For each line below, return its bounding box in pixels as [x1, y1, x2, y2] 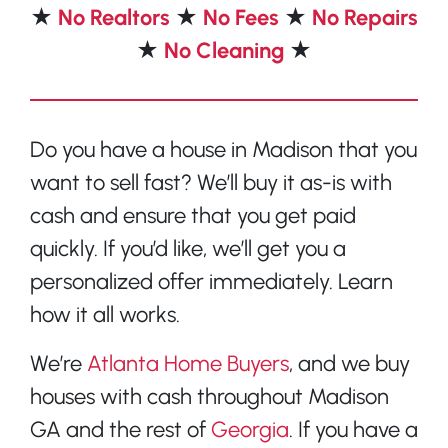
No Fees [203, 3, 284, 31]
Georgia [211, 415, 289, 443]
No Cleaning [164, 36, 289, 64]
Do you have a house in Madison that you [30, 135, 417, 163]
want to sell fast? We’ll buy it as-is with [30, 168, 392, 196]
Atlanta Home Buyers [87, 349, 289, 377]
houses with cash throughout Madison [30, 382, 389, 410]
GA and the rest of [30, 415, 211, 443]
